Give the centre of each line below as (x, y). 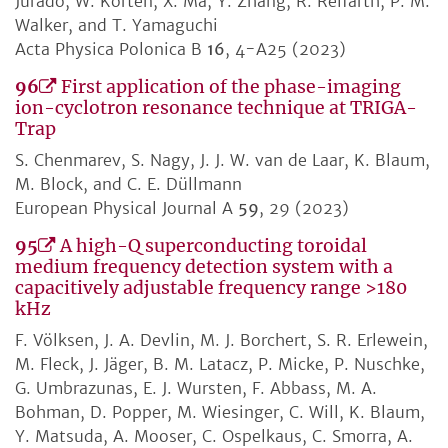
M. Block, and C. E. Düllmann (128, 184)
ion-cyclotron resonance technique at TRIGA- (216, 108)
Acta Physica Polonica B (111, 49)
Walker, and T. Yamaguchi (116, 25)
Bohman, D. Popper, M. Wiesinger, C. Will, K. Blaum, (220, 412)
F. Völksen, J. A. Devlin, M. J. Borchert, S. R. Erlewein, (221, 340)
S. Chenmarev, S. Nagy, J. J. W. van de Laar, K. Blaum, (222, 160)
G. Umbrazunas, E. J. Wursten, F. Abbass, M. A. (196, 388)
